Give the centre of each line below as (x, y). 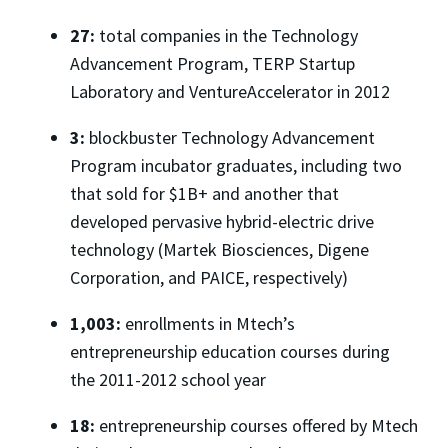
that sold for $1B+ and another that (204, 193)
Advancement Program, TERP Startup (212, 63)
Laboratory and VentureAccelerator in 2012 (230, 91)
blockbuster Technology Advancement (232, 137)
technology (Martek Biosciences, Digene (219, 249)
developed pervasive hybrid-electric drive (222, 221)
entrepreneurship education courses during (230, 351)
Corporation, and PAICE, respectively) (209, 277)
